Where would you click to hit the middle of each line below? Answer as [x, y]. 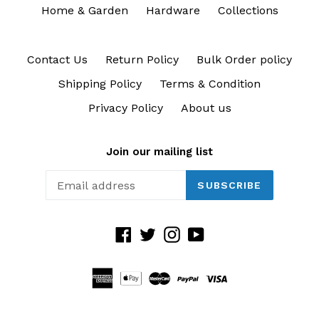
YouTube [227, 233]
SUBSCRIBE [230, 185]
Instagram [207, 233]
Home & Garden [84, 10]
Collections [248, 10]
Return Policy [142, 59]
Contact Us [57, 59]
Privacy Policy [125, 108]
